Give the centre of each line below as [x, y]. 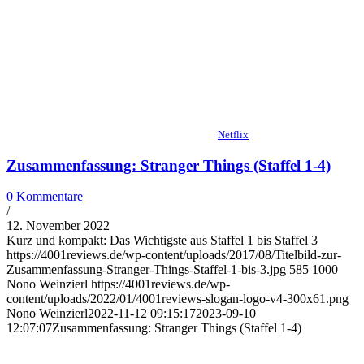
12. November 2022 [58, 226]
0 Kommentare [45, 197]
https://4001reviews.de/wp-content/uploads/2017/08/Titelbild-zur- [174, 255]
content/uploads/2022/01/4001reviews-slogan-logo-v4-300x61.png [178, 299]
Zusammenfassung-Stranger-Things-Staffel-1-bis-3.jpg [146, 270]
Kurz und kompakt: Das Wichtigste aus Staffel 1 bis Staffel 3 [162, 240]
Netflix [233, 134]
